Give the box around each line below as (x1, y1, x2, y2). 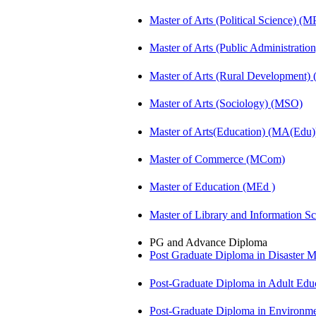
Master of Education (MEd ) (150, 181, 275, 193)
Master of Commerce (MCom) (150, 153, 285, 165)
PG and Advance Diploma (150, 236, 267, 249)
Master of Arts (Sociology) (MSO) (150, 97, 303, 110)
